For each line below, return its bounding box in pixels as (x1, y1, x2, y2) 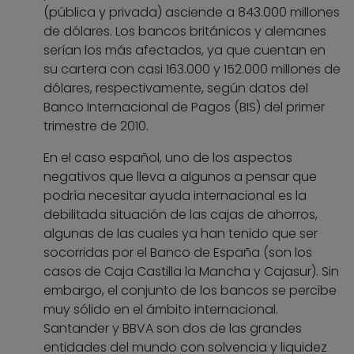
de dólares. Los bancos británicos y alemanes (43, 22, 326, 41)
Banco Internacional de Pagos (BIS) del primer (43, 98, 325, 117)
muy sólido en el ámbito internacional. (43, 300, 278, 319)
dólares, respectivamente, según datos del (43, 79, 308, 98)
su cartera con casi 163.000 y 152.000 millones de (43, 60, 341, 79)
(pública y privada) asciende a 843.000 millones (43, 3, 340, 22)
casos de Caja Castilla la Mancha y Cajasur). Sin (43, 262, 339, 281)
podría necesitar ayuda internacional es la (43, 186, 307, 205)
